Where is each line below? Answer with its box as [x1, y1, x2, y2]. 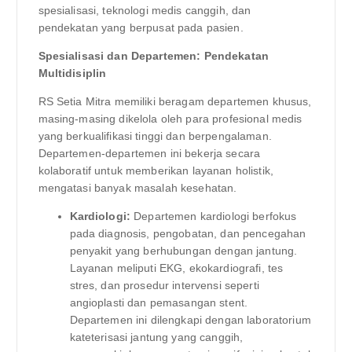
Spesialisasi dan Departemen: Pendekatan [38, 49, 269, 62]
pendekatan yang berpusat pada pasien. [38, 20, 244, 34]
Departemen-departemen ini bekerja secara [38, 146, 261, 159]
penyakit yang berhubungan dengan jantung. [69, 244, 298, 257]
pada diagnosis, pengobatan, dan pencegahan [69, 226, 306, 240]
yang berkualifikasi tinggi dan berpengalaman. [38, 129, 272, 142]
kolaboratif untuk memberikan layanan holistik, [38, 163, 273, 177]
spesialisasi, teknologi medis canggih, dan [38, 3, 251, 16]
